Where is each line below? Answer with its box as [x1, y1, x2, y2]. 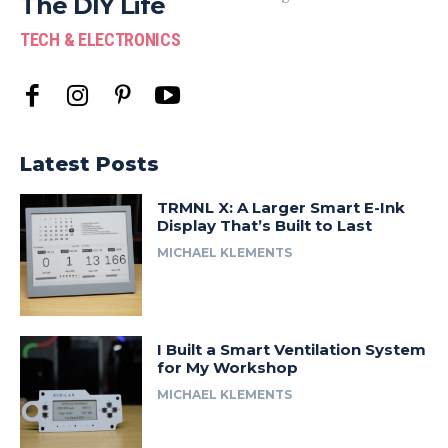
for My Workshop [157, 358, 299, 378]
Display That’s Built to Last [157, 216, 373, 235]
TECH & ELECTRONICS [20, 29, 181, 50]
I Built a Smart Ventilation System [157, 340, 427, 360]
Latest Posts [20, 152, 159, 176]
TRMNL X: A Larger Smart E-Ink [157, 198, 406, 217]
